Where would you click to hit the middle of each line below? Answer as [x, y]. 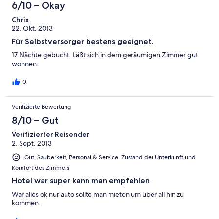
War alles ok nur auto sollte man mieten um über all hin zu [98, 194]
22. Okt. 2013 [32, 28]
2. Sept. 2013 [32, 143]
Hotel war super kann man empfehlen [81, 180]
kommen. [26, 203]
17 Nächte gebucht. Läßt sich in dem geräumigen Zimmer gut [105, 55]
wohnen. [25, 63]
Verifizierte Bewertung [41, 106]
